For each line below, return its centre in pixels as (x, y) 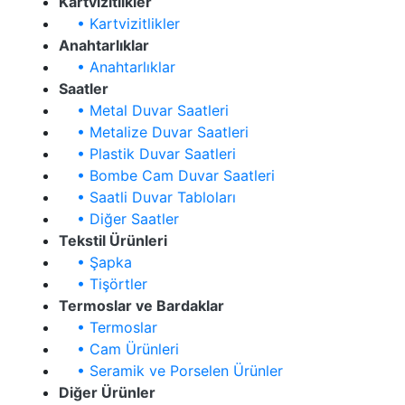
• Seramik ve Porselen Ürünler (171, 371)
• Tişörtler (103, 284)
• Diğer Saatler (119, 219)
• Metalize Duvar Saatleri (154, 132)
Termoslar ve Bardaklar (141, 306)
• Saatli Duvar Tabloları (147, 198)
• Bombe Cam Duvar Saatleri (167, 176)
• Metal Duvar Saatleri (144, 111)
